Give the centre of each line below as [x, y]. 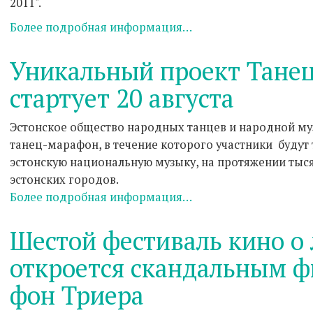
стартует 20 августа [122, 98]
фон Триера [77, 295]
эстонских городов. [64, 180]
